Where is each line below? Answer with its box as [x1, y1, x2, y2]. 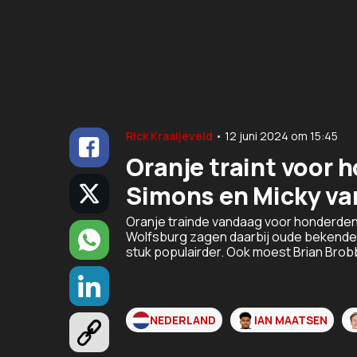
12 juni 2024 [225, 128, 289, 144]
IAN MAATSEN [254, 312, 328, 328]
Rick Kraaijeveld [126, 128, 214, 144]
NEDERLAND [150, 312, 217, 328]
